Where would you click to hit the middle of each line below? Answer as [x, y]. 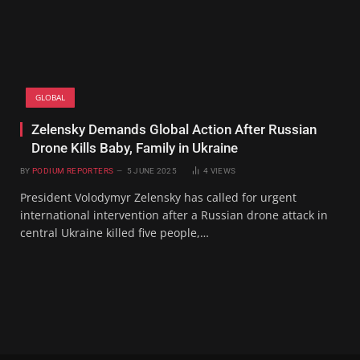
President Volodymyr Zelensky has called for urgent [158, 197]
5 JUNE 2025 [151, 170]
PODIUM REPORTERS [73, 170]
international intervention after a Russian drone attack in [174, 215]
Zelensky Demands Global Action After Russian [174, 129]
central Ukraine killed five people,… [115, 232]
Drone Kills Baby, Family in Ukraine [135, 147]
